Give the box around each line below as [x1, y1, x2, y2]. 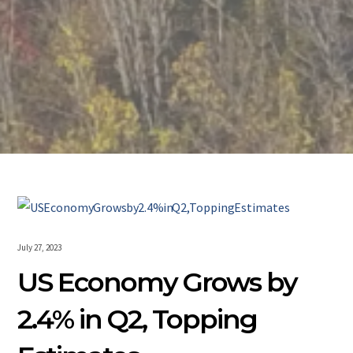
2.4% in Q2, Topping [17, 303, 258, 336]
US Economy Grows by [17, 266, 298, 299]
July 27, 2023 [17, 242, 62, 254]
